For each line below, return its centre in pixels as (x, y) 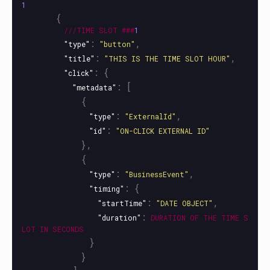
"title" (79, 58)
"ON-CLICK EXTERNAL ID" (163, 131)
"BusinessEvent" (157, 174)
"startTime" (122, 203)
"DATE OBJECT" (184, 203)
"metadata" (94, 87)
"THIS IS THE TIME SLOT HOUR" (167, 58)
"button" (117, 44)
